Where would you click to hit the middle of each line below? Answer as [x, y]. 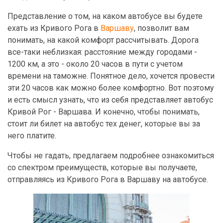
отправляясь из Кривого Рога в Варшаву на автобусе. [108, 179]
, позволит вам [162, 28]
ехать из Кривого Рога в [54, 28]
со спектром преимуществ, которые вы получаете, [102, 167]
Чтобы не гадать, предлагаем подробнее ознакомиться [111, 156]
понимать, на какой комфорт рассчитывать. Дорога [103, 40]
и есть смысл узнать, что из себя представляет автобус [110, 100]
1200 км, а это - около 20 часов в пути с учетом [95, 64]
